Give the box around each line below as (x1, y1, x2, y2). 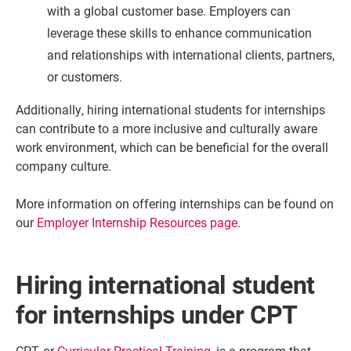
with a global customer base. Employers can (47, 2, 291, 20)
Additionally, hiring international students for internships (16, 101, 325, 118)
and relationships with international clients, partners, (47, 46, 335, 63)
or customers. (47, 68, 122, 85)
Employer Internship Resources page (37, 214, 237, 231)
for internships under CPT (16, 297, 299, 331)
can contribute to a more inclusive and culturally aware (16, 120, 317, 137)
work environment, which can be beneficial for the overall (16, 139, 328, 156)
